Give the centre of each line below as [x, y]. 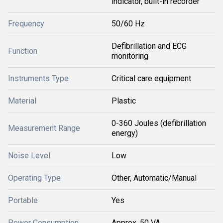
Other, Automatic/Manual [154, 178]
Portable [23, 201]
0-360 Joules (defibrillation [159, 123]
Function [23, 51]
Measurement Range [44, 128]
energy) [125, 133]
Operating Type [34, 178]
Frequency [26, 24]
